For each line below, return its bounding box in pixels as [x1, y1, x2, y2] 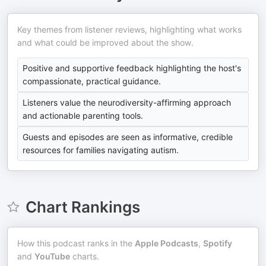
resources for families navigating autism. [23, 145, 179, 155]
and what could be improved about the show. [17, 37, 194, 47]
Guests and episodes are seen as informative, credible [23, 132, 233, 142]
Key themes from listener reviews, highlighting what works [17, 24, 242, 34]
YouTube [34, 251, 70, 261]
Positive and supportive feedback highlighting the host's [23, 63, 241, 73]
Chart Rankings [25, 198, 140, 216]
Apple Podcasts [135, 238, 198, 248]
